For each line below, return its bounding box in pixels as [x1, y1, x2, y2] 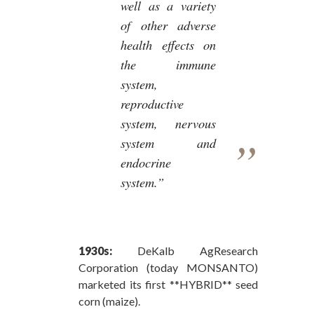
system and [121, 133, 216, 151]
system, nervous [121, 114, 216, 132]
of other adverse [121, 15, 216, 34]
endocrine [121, 153, 171, 171]
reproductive [121, 94, 184, 112]
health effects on [121, 35, 216, 53]
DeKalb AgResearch [112, 243, 258, 257]
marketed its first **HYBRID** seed [78, 277, 258, 291]
